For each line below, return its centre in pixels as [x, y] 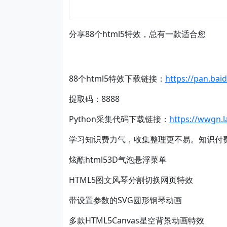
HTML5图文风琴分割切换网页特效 [131, 180]
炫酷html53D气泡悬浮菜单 [118, 160]
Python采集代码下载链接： [119, 119]
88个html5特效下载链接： [117, 79]
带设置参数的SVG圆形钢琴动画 [125, 200]
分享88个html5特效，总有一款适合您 [137, 34]
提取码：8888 [94, 99]
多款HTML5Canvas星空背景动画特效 [137, 220]
